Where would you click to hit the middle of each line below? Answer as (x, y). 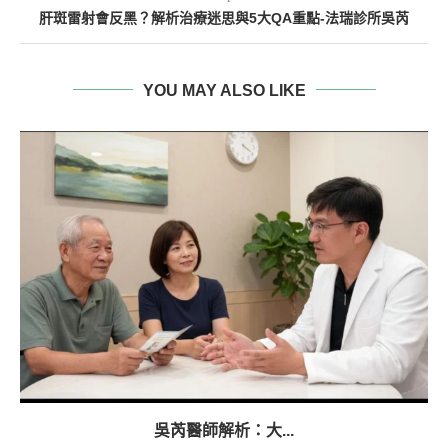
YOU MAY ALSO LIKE (224, 90)
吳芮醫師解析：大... (224, 430)
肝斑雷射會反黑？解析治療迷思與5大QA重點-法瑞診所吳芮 (224, 17)
